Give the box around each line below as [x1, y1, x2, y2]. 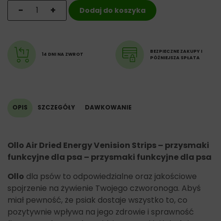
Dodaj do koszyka [79, 5, 146, 15]
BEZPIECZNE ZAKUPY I [150, 48, 202, 54]
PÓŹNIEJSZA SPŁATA [150, 54, 200, 61]
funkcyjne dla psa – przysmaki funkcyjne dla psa [7, 151, 212, 163]
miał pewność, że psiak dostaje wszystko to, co [7, 194, 187, 206]
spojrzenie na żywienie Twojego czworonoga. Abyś [7, 182, 201, 194]
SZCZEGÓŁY [37, 103, 75, 111]
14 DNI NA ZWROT [42, 51, 83, 57]
